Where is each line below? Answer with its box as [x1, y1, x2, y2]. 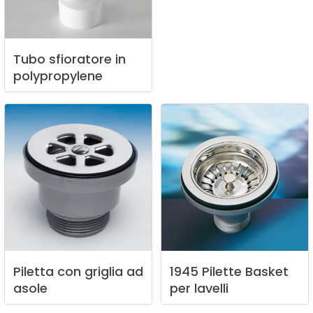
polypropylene [13, 67, 103, 85]
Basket [245, 263, 289, 281]
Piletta [13, 263, 54, 281]
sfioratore [49, 50, 112, 68]
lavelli [194, 279, 228, 298]
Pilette [202, 263, 242, 281]
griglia [85, 263, 123, 281]
